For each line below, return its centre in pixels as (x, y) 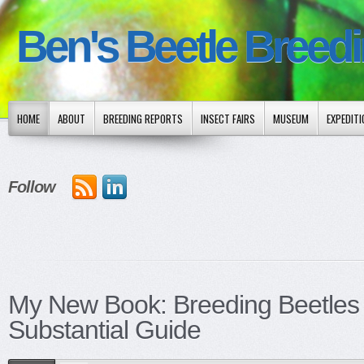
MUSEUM (291, 119)
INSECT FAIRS (228, 119)
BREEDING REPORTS (143, 119)
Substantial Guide (104, 330)
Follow (32, 187)
